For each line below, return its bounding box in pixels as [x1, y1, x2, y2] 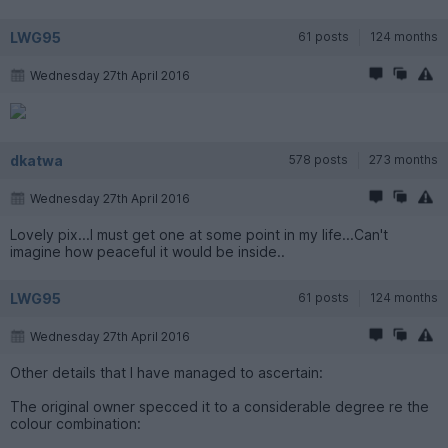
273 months [369, 151, 438, 167]
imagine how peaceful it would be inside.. [10, 242, 285, 260]
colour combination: [10, 414, 141, 432]
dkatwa [10, 151, 63, 169]
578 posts [289, 151, 348, 167]
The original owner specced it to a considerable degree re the [10, 397, 429, 415]
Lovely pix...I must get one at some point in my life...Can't [10, 225, 388, 243]
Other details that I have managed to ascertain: [10, 363, 323, 381]
